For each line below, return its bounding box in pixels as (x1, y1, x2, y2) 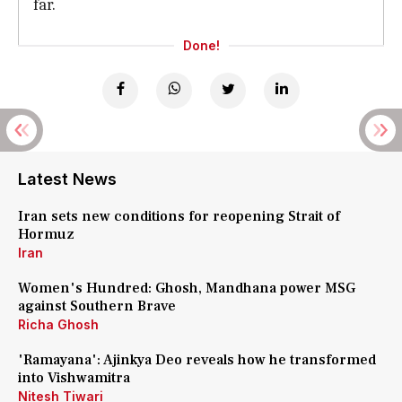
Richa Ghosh (18, 317, 99, 332)
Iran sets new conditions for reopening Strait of (18, 207, 340, 225)
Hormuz (18, 225, 78, 243)
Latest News (18, 170, 117, 188)
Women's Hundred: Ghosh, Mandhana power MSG (18, 279, 355, 297)
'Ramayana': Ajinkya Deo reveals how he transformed (18, 351, 376, 369)
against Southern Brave (18, 297, 179, 315)
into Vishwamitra (18, 369, 130, 387)
